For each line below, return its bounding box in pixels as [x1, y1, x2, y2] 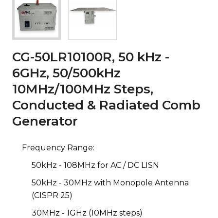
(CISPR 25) [32, 190, 73, 200]
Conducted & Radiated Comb [12, 97, 200, 113]
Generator [12, 113, 78, 129]
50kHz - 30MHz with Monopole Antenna [32, 178, 189, 187]
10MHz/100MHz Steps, [12, 81, 153, 97]
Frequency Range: [22, 143, 96, 152]
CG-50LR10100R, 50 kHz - [12, 49, 169, 65]
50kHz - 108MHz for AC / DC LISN [32, 160, 159, 170]
